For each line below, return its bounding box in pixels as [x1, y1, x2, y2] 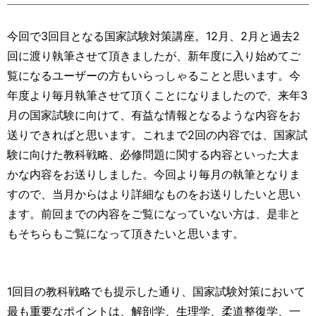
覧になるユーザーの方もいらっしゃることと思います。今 [7, 68, 300, 83]
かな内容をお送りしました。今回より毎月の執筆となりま [7, 166, 300, 181]
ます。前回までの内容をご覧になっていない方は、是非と [7, 206, 300, 221]
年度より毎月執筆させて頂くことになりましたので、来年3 [7, 87, 308, 102]
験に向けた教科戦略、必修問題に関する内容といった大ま [7, 147, 300, 162]
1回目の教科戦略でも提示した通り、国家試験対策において [7, 284, 305, 298]
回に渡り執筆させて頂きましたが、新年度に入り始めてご [7, 48, 300, 63]
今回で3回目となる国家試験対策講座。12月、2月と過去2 [7, 28, 300, 43]
